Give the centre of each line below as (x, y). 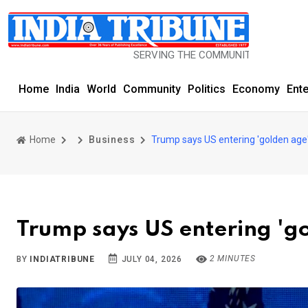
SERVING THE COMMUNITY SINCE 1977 (186, 55)
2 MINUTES (232, 258)
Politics (207, 89)
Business (112, 140)
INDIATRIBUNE (63, 259)
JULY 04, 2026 (151, 259)
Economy (256, 89)
